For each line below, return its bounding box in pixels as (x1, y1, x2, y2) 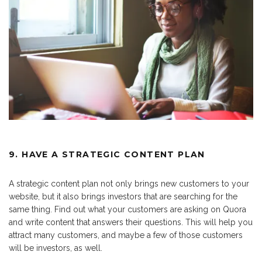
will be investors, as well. (9, 243, 102, 253)
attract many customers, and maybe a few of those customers (9, 230, 243, 240)
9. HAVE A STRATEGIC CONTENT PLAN (9, 149, 205, 160)
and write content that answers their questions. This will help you (9, 218, 253, 227)
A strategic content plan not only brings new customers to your (9, 179, 249, 189)
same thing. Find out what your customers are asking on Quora (9, 205, 246, 215)
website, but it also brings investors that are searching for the (9, 192, 237, 202)
